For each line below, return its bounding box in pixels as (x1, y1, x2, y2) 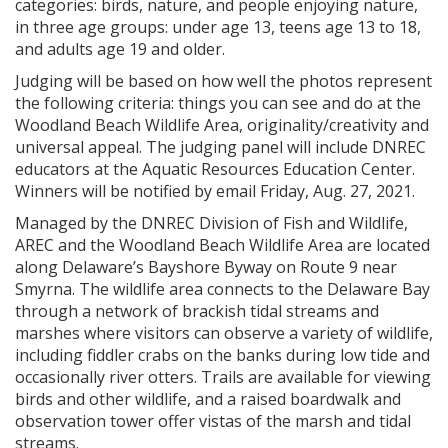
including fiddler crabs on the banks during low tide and (15, 344, 430, 366)
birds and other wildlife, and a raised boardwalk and (15, 388, 401, 410)
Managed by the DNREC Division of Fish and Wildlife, (15, 212, 408, 234)
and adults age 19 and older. (15, 38, 225, 60)
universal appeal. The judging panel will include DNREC (15, 136, 426, 158)
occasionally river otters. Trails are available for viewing (15, 366, 431, 388)
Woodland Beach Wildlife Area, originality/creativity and (15, 114, 429, 136)
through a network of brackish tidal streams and (15, 300, 379, 322)
